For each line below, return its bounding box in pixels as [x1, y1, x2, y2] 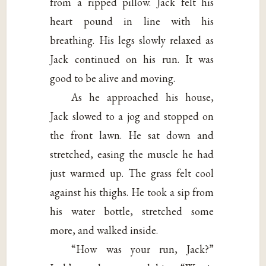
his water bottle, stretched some [50, 204, 214, 218]
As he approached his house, [71, 90, 214, 104]
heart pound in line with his [50, 14, 214, 28]
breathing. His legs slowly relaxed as [50, 33, 214, 47]
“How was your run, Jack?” [71, 242, 214, 256]
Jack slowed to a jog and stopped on [50, 109, 214, 123]
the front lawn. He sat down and [50, 128, 214, 142]
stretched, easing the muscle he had [50, 147, 214, 161]
